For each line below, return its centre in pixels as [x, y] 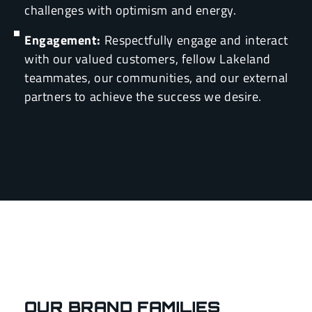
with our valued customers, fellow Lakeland [148, 59]
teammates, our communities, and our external [156, 78]
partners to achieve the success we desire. [143, 97]
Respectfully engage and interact [194, 40]
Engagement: [63, 40]
